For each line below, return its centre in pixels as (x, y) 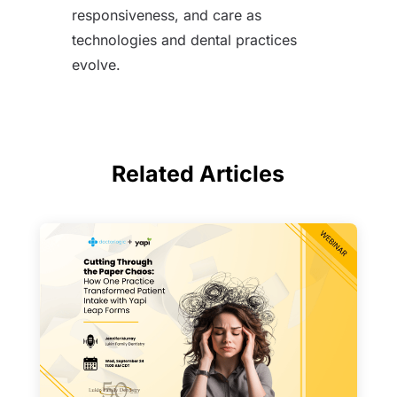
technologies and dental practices (184, 39)
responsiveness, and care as (166, 15)
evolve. (96, 64)
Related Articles (198, 173)
